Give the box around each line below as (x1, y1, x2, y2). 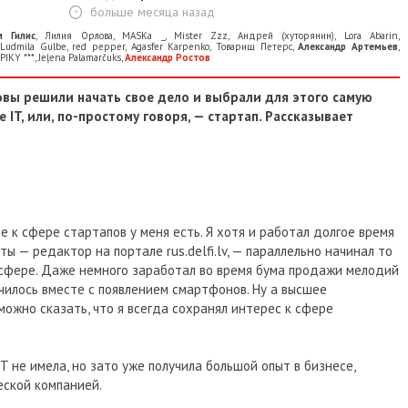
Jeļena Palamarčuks (38, 51, 121, 65)
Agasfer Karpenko (130, 40, 210, 54)
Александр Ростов (125, 51, 210, 65)
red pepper (72, 40, 125, 54)
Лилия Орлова (45, 29, 113, 43)
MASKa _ (122, 29, 165, 43)
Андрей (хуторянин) (237, 29, 335, 43)
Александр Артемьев (298, 40, 398, 54)
